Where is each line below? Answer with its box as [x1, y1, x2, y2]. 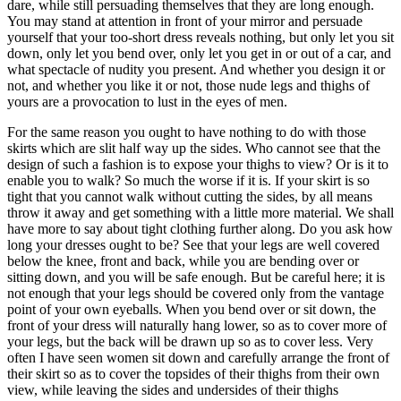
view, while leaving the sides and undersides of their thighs [7, 381, 338, 397]
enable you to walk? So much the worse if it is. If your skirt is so [7, 172, 370, 188]
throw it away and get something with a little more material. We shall [7, 204, 394, 220]
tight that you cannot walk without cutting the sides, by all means [7, 188, 372, 204]
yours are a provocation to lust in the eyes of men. [7, 93, 287, 109]
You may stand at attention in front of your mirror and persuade [7, 13, 363, 29]
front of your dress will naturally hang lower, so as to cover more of [7, 317, 387, 333]
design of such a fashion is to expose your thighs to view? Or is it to [7, 156, 388, 172]
